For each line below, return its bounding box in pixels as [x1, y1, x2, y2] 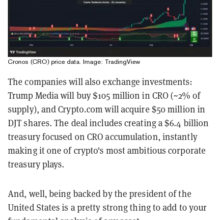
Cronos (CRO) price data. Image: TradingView [8, 58, 140, 66]
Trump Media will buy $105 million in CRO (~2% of [8, 89, 200, 102]
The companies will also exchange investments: [8, 76, 193, 88]
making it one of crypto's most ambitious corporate [8, 144, 206, 157]
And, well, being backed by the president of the [8, 188, 192, 200]
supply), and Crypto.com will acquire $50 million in [8, 103, 206, 115]
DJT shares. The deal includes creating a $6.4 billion [8, 117, 209, 129]
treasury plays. [8, 158, 65, 170]
